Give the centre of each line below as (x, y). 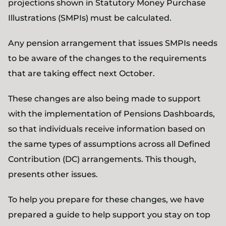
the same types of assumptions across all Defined (109, 144)
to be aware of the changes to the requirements (107, 58)
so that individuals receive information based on (107, 129)
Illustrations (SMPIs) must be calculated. (91, 18)
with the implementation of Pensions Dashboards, (111, 114)
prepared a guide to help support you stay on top (109, 215)
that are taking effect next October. (81, 73)
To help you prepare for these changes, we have (106, 200)
